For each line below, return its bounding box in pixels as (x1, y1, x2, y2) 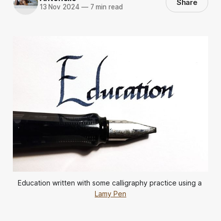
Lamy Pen (95, 189, 126, 198)
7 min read (88, 3, 123, 11)
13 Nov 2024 (39, 3, 79, 11)
